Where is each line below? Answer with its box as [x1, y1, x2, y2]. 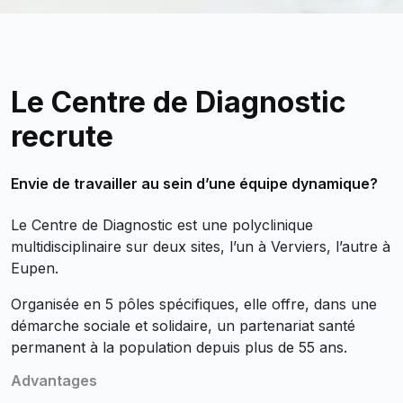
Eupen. [11, 259, 58, 277]
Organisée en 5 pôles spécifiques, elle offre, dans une [11, 295, 377, 313]
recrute [11, 119, 113, 154]
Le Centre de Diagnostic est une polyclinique [11, 216, 313, 234]
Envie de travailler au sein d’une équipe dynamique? [11, 175, 378, 193]
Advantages [11, 372, 97, 390]
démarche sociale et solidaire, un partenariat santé [11, 317, 355, 335]
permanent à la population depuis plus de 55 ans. [11, 338, 347, 356]
